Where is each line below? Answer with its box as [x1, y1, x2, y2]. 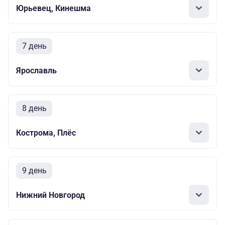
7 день [22, 41, 47, 51]
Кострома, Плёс [16, 128, 76, 138]
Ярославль [16, 65, 57, 75]
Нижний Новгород [16, 190, 85, 200]
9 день [22, 166, 47, 176]
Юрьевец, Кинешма [16, 3, 91, 13]
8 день [22, 103, 47, 114]
